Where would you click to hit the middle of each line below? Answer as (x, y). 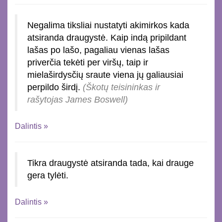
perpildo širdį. (55, 87)
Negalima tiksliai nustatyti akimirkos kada (108, 25)
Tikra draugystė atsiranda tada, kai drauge (111, 163)
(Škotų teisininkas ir (121, 87)
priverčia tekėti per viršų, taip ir (88, 62)
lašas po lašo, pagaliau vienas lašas (98, 50)
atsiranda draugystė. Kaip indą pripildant (107, 37)
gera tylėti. (48, 175)
